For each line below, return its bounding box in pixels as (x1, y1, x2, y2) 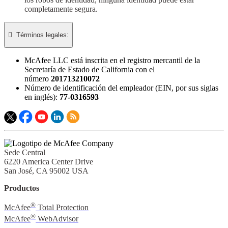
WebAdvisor (36, 214, 78, 223)
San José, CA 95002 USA (4, 166, 89, 175)
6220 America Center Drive (4, 157, 93, 166)
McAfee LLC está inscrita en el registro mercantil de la (24, 55, 200, 65)
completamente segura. (24, 4, 98, 13)
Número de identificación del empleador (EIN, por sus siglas (24, 83, 218, 92)
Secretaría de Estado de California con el (24, 65, 155, 74)
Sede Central (4, 148, 45, 157)
